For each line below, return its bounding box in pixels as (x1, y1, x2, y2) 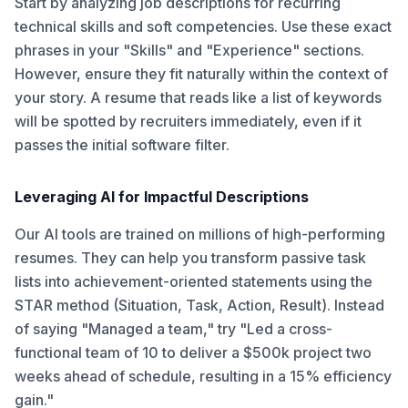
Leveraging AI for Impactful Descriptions (15, 188, 309, 206)
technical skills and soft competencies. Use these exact (15, 17, 392, 36)
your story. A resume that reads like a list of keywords (15, 88, 382, 107)
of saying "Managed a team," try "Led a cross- (15, 320, 332, 338)
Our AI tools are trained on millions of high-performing (15, 225, 385, 243)
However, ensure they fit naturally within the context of (15, 65, 388, 83)
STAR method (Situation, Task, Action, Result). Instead (15, 296, 384, 314)
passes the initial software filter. (15, 136, 229, 154)
